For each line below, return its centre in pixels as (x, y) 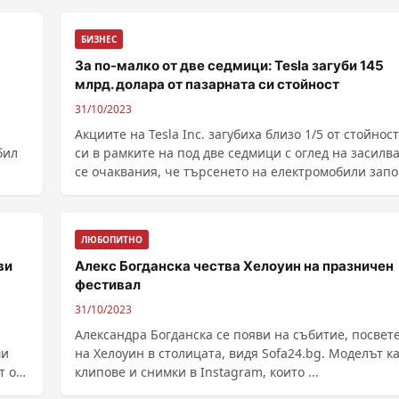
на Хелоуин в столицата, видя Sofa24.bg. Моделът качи (202, 353)
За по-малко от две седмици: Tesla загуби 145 (229, 65)
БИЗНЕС (99, 39)
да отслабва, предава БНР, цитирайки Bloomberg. (228, 190)
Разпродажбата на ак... (146, 209)
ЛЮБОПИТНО (112, 240)
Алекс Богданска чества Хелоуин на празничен (234, 266)
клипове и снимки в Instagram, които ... (197, 372)
